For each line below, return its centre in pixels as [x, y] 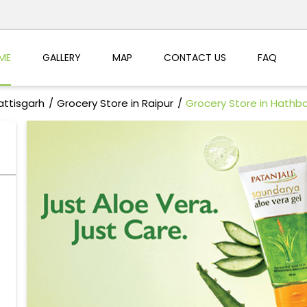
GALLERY [61, 57]
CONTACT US [195, 57]
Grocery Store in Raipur [115, 103]
